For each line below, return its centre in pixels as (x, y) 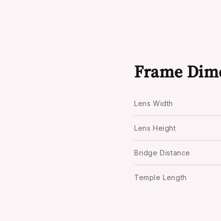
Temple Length (161, 177)
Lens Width (154, 103)
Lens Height (155, 128)
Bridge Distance (162, 153)
